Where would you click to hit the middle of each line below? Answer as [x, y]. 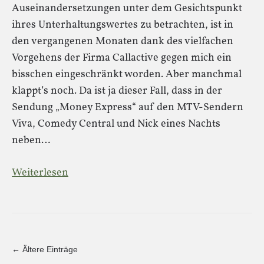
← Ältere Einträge [45, 249]
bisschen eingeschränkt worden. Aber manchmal [127, 75]
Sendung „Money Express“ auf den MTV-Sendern [128, 108]
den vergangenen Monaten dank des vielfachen [123, 42]
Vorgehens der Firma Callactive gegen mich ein [122, 58]
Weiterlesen [40, 173]
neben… [31, 141]
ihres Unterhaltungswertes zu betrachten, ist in [123, 25]
